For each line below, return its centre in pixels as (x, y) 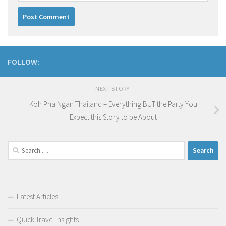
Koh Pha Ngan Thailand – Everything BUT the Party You (113, 104)
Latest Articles (37, 196)
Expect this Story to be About (113, 117)
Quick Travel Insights (48, 219)
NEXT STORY (113, 89)
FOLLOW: (23, 62)
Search (18, 146)
